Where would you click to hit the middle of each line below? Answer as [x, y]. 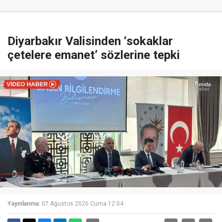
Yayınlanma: [24, 204]
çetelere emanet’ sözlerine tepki [94, 55]
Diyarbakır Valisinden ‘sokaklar [90, 41]
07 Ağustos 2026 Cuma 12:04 [83, 204]
